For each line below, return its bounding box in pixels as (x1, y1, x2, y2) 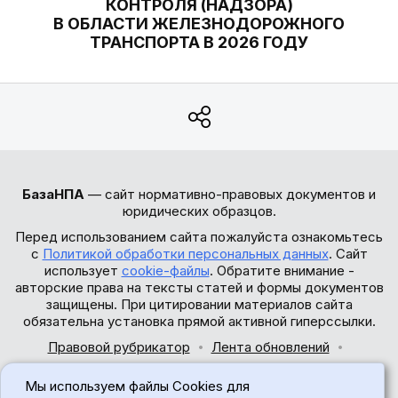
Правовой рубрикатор (47, 338, 190, 355)
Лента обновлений (211, 338, 330, 355)
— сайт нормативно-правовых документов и (84, 186, 376, 203)
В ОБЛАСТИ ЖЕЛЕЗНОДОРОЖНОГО (53, 14, 345, 33)
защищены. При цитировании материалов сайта (45, 296, 353, 313)
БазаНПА (22, 186, 84, 203)
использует (44, 262, 122, 279)
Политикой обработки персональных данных (42, 245, 329, 262)
